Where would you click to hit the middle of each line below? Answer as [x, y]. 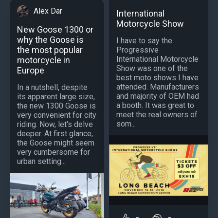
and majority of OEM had [158, 96]
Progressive [137, 50]
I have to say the [144, 41]
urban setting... [41, 162]
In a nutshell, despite [52, 88]
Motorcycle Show [150, 24]
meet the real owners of [157, 115]
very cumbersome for [54, 152]
